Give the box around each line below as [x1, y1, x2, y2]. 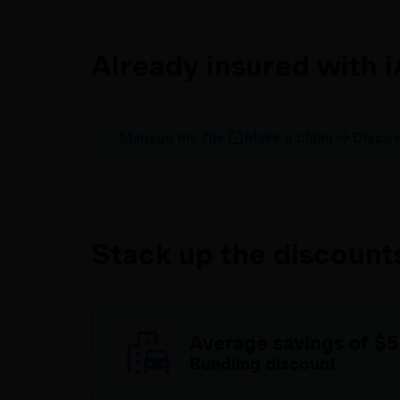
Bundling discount [189, 354, 336, 375]
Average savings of [189, 331, 374, 355]
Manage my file [120, 129, 225, 146]
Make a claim [245, 129, 333, 146]
